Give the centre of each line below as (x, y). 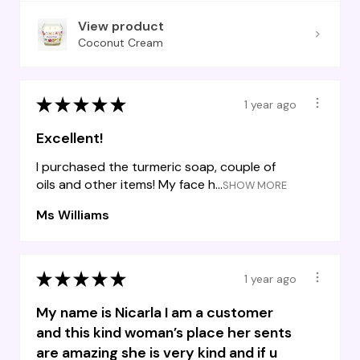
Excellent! (70, 139)
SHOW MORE (255, 186)
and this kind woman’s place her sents (164, 333)
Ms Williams (73, 215)
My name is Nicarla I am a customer (155, 313)
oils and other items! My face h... (129, 185)
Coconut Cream (121, 43)
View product (121, 27)
